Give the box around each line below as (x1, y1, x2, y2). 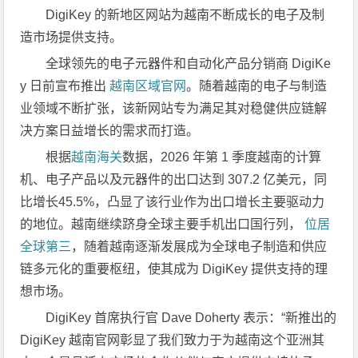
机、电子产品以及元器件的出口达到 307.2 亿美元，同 (20, 172, 328, 186)
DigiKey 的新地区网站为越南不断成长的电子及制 (46, 7, 325, 22)
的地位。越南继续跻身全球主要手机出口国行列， (20, 217, 305, 231)
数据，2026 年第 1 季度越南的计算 (122, 149, 322, 164)
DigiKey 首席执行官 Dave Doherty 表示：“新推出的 (46, 310, 337, 324)
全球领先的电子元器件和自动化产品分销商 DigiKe (46, 56, 332, 70)
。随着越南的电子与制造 (186, 78, 328, 93)
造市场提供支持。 (20, 30, 123, 44)
